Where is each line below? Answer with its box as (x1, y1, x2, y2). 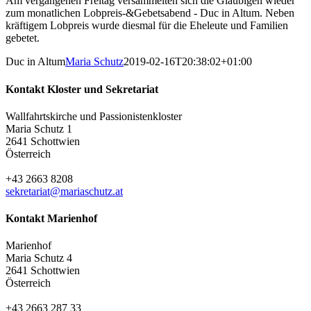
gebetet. (6, 32, 40, 44)
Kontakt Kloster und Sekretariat (6, 83, 158, 95)
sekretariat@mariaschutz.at (6, 185, 123, 197)
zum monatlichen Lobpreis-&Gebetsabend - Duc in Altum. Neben (6, 7, 294, 19)
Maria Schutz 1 (6, 122, 72, 135)
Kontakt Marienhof (6, 212, 97, 225)
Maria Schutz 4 (6, 252, 72, 264)
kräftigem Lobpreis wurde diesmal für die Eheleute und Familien (6, 19, 288, 32)
